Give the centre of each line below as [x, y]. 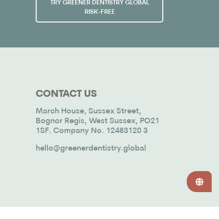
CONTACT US [66, 95]
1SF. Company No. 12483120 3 [91, 131]
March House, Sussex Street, [88, 112]
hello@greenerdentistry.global [91, 149]
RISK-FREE [99, 12]
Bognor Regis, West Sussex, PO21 [97, 121]
